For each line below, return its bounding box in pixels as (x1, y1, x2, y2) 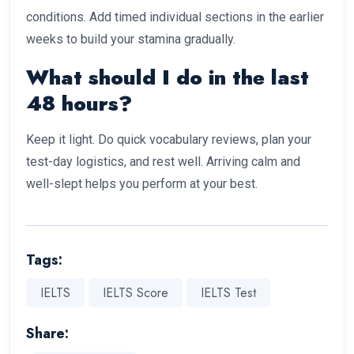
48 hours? (26, 88, 132, 119)
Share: (26, 323, 69, 345)
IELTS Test (201, 283, 256, 302)
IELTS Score (103, 283, 168, 302)
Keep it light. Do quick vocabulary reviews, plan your (26, 132, 311, 148)
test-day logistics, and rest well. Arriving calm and (26, 154, 300, 170)
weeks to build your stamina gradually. (26, 32, 235, 47)
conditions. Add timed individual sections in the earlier (26, 9, 324, 25)
